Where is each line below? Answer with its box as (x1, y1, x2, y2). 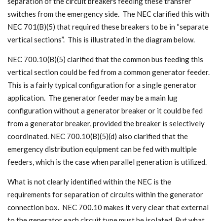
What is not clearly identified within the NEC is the (7, 177, 171, 186)
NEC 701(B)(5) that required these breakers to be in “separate (7, 22, 209, 31)
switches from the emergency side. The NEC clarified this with (7, 9, 209, 18)
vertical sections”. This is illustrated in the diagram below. (7, 35, 195, 44)
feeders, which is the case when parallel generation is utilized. (7, 157, 207, 166)
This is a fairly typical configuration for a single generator (7, 80, 197, 89)
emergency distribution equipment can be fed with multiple (7, 144, 197, 153)
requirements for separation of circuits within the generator (7, 189, 203, 199)
